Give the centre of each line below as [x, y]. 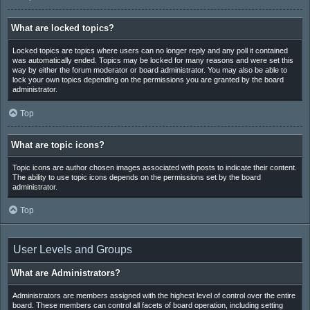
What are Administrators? [66, 273]
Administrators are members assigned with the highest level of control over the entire [154, 295]
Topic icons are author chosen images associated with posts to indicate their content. [154, 167]
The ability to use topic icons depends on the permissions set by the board [136, 177]
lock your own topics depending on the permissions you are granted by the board [148, 80]
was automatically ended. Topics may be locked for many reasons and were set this [153, 61]
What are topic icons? [58, 145]
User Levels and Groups [73, 250]
